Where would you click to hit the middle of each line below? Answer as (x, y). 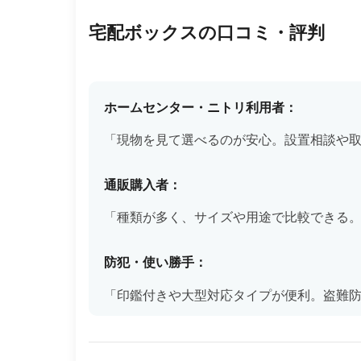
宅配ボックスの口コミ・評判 (207, 33)
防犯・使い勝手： (156, 263)
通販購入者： (143, 185)
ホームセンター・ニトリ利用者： (201, 107)
